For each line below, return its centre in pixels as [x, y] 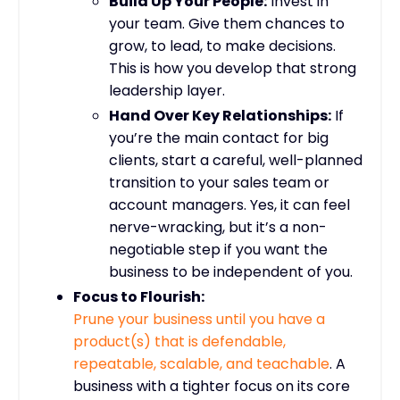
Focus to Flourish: [139, 297]
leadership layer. [167, 91]
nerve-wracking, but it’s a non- [218, 228]
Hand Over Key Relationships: [220, 116]
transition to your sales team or [219, 183]
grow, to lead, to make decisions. [222, 46]
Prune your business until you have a [199, 320]
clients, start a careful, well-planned [236, 161]
